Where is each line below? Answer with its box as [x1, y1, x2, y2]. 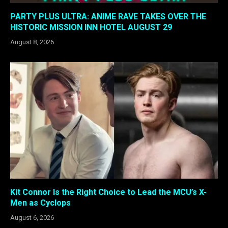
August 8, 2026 [10, 38, 54, 46]
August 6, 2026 [10, 214, 54, 222]
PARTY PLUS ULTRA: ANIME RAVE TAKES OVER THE [10, 11, 206, 21]
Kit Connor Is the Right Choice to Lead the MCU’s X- [10, 187, 207, 197]
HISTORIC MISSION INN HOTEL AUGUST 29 [10, 22, 172, 32]
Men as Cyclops [10, 198, 71, 208]
